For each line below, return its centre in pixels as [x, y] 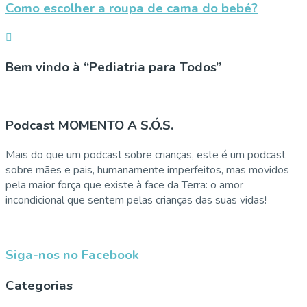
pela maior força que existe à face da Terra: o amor [124, 185]
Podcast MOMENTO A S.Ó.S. [89, 125]
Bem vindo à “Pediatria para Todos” [113, 67]
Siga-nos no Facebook [72, 255]
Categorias [39, 286]
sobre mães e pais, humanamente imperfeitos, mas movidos [147, 170]
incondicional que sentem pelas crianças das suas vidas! [136, 200]
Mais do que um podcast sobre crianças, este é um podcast [146, 155]
